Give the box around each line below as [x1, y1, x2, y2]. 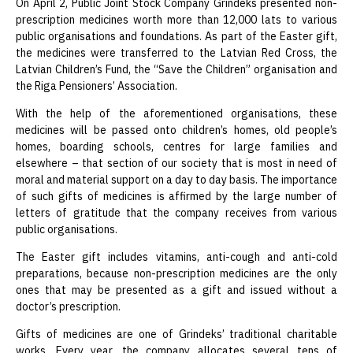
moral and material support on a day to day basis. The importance [16, 172, 337, 187]
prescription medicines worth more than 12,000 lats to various [16, 12, 337, 27]
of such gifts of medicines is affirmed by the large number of [16, 188, 337, 203]
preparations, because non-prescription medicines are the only [16, 266, 337, 281]
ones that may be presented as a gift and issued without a [16, 282, 337, 297]
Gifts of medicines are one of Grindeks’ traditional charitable [16, 326, 337, 341]
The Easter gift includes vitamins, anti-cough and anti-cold [16, 249, 337, 264]
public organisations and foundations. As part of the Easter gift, [16, 28, 337, 43]
